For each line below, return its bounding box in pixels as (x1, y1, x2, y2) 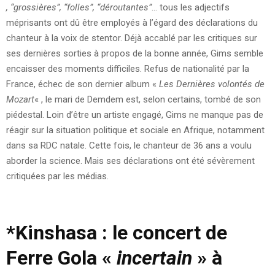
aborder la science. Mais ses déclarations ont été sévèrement (6, 155, 255, 166)
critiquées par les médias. (6, 170, 109, 182)
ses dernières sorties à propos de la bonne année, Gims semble (6, 47, 263, 59)
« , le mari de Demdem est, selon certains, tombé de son (34, 93, 261, 105)
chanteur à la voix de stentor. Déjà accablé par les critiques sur (6, 32, 257, 44)
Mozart (6, 93, 34, 105)
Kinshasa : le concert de (15, 220, 227, 244)
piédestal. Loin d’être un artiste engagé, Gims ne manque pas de (6, 109, 263, 120)
